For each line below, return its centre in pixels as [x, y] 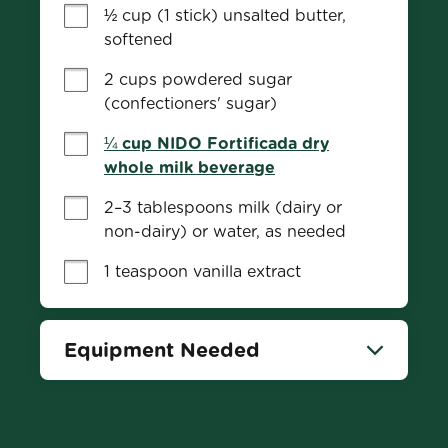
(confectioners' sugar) [190, 103]
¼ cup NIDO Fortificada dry [216, 143]
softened [138, 39]
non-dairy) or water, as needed [225, 231]
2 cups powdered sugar [198, 79]
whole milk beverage [189, 167]
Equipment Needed [162, 350]
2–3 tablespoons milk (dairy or [223, 207]
